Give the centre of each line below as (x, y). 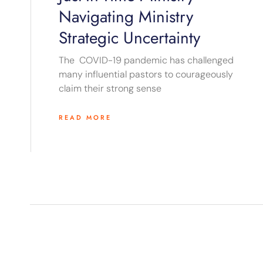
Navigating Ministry (126, 17)
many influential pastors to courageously (146, 75)
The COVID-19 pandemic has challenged (146, 60)
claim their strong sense (110, 89)
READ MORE (85, 118)
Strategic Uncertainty (129, 38)
